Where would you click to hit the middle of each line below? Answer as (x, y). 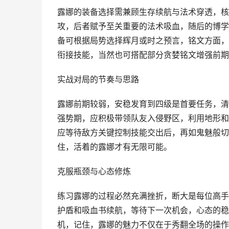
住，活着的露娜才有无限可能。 (114, 147)
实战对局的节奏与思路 (98, 79)
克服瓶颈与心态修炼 (94, 171)
